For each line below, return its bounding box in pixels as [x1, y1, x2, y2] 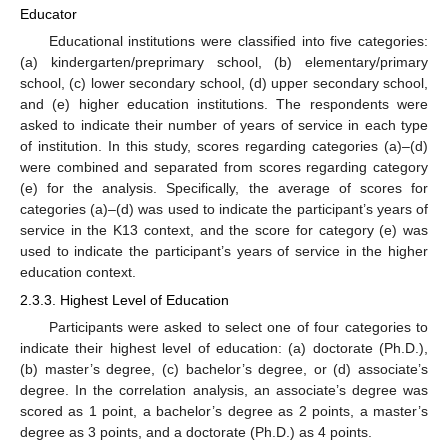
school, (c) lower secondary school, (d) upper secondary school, [20, 74, 428, 91]
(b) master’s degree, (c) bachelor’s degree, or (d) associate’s [20, 361, 428, 378]
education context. [20, 263, 136, 280]
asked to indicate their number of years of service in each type [20, 116, 428, 133]
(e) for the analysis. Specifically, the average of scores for [20, 179, 428, 196]
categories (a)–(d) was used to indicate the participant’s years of [20, 200, 428, 217]
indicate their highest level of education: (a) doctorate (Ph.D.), [20, 340, 428, 357]
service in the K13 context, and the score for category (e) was [20, 221, 428, 238]
